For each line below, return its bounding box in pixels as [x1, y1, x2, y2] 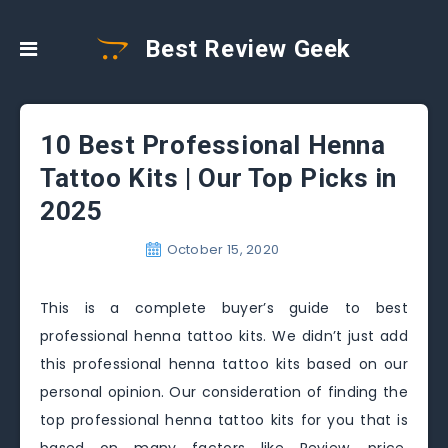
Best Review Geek [138, 35, 351, 63]
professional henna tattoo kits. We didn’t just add [40, 326, 408, 346]
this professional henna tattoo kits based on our [40, 354, 408, 374]
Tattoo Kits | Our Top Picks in [40, 163, 398, 193]
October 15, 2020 [166, 240, 280, 259]
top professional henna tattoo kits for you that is [40, 410, 408, 430]
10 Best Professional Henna [40, 130, 386, 160]
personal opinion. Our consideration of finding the [40, 382, 408, 402]
